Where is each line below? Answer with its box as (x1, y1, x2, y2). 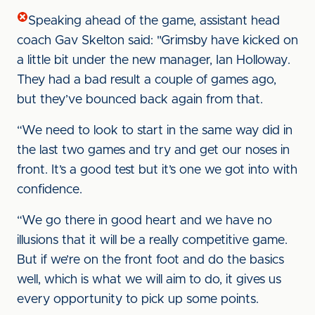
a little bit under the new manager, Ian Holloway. (17, 54, 290, 67)
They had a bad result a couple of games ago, (17, 74, 276, 86)
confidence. (17, 184, 82, 196)
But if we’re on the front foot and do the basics (17, 254, 284, 266)
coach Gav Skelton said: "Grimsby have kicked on (17, 34, 298, 47)
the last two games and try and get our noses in (17, 144, 290, 157)
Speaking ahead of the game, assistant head (28, 15, 280, 27)
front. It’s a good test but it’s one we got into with (17, 164, 297, 176)
